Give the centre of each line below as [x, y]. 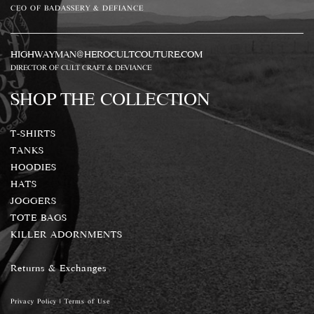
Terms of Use [87, 301]
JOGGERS [34, 200]
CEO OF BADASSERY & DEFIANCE [77, 7]
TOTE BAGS [39, 217]
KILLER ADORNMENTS [67, 234]
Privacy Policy [34, 301]
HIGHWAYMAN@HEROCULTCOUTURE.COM [107, 54]
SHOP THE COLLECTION [110, 98]
